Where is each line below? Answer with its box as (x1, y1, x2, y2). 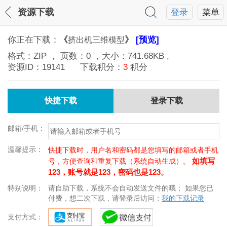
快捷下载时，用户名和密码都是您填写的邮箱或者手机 (48, 146, 218, 154)
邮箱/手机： (8, 124, 45, 132)
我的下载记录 (162, 194, 204, 202)
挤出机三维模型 (68, 35, 125, 44)
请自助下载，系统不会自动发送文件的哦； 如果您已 (48, 184, 213, 192)
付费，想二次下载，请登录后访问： (48, 194, 162, 202)
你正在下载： (8, 35, 59, 45)
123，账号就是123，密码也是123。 (48, 168, 168, 176)
